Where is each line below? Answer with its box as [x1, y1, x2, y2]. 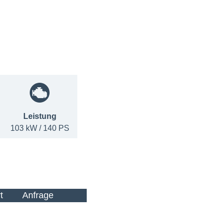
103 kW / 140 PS [10, 123, 69, 132]
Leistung [23, 111, 56, 120]
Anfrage [22, 190, 54, 200]
